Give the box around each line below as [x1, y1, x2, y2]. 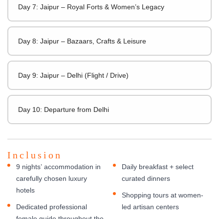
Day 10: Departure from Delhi [18, 105, 109, 113]
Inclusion [7, 149, 62, 160]
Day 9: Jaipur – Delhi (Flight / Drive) [18, 71, 129, 79]
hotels [16, 186, 35, 194]
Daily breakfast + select [122, 162, 194, 171]
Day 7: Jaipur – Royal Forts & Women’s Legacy [18, 2, 164, 11]
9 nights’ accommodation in [16, 162, 101, 171]
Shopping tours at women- [122, 191, 203, 199]
